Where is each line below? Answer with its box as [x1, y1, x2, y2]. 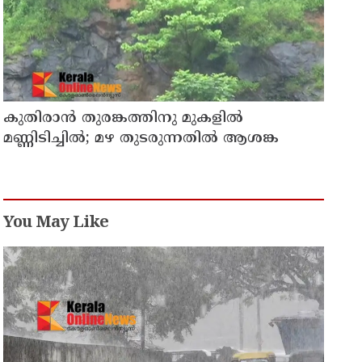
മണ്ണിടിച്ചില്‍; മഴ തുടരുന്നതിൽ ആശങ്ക [3, 129, 280, 149]
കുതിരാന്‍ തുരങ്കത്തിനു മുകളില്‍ [3, 109, 244, 128]
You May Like [3, 213, 109, 234]
